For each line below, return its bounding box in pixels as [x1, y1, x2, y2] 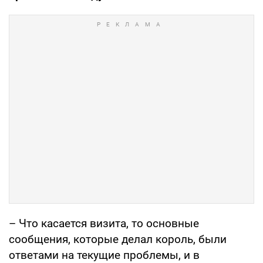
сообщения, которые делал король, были [9, 232, 227, 246]
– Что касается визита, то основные [9, 216, 199, 230]
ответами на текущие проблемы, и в [9, 248, 200, 262]
